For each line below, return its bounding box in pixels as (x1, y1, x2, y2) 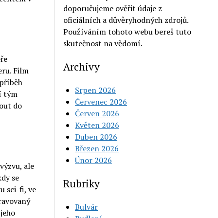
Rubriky (63, 176, 100, 190)
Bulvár (75, 201, 98, 212)
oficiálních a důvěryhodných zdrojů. (63, 14, 189, 25)
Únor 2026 (75, 154, 112, 165)
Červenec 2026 (75, 96, 127, 107)
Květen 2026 (75, 119, 120, 130)
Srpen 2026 (75, 84, 116, 95)
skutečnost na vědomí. (63, 37, 143, 49)
